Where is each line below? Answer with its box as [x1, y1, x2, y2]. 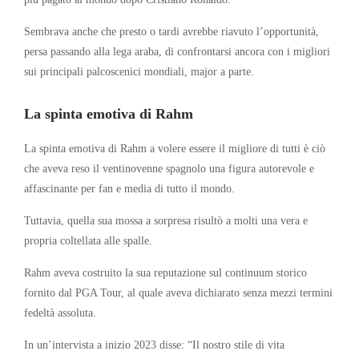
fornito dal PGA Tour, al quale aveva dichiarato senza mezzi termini [24, 285, 333, 299]
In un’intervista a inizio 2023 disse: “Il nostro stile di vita [24, 337, 284, 351]
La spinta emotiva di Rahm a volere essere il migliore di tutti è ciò [24, 141, 325, 155]
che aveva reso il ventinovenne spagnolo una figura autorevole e [24, 161, 314, 175]
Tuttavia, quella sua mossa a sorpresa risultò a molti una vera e [24, 213, 308, 227]
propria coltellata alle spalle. [24, 233, 152, 247]
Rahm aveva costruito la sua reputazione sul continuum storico [24, 265, 307, 279]
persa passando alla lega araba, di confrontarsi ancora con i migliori [24, 44, 330, 58]
